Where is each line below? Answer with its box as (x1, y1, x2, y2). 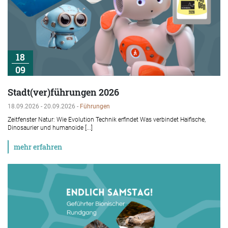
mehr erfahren (14, 142, 62, 152)
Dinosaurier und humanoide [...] (8, 124, 93, 132)
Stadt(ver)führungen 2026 (8, 86, 119, 99)
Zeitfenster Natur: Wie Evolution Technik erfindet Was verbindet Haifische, (8, 116, 206, 124)
